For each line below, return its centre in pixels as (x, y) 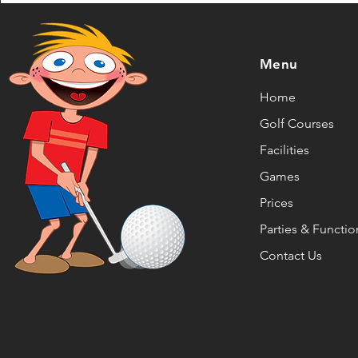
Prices (276, 203)
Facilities (284, 150)
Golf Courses (297, 123)
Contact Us (291, 255)
